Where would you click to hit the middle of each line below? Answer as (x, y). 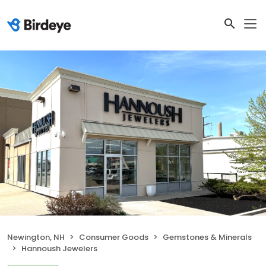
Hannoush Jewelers (59, 248)
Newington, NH (36, 237)
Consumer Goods (114, 237)
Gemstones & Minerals (207, 237)
